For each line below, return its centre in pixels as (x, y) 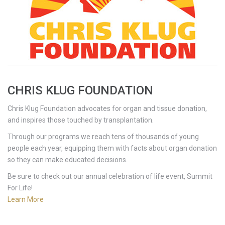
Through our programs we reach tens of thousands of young (103, 136)
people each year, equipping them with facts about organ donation (112, 148)
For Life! (20, 188)
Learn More (26, 199)
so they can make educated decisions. (68, 159)
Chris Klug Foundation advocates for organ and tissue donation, (107, 108)
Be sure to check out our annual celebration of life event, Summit (110, 176)
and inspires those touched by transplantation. (81, 120)
